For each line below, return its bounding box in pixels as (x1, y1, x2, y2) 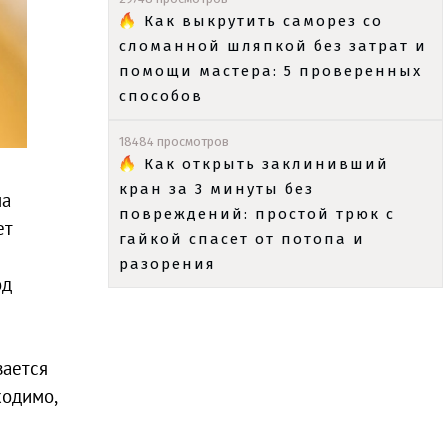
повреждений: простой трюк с (119, 205, 395, 223)
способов (119, 87, 203, 105)
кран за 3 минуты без (119, 180, 314, 198)
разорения (119, 255, 216, 273)
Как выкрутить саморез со (144, 12, 383, 30)
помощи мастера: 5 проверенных (119, 62, 422, 80)
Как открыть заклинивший (144, 155, 389, 173)
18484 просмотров (119, 134, 229, 149)
